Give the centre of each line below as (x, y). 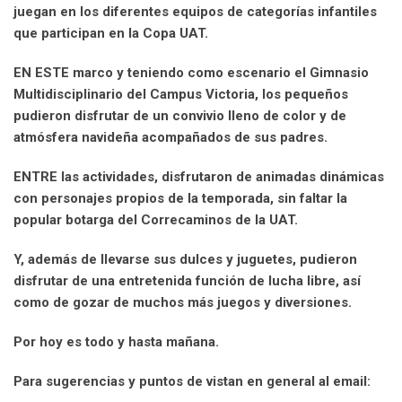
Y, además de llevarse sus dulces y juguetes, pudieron (185, 259)
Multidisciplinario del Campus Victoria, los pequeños (181, 94)
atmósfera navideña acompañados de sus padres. (170, 137)
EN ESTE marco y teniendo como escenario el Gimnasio (191, 72)
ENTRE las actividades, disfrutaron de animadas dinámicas (199, 176)
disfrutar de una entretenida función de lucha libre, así (187, 280)
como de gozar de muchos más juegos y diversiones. (183, 302)
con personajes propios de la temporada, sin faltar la (180, 198)
